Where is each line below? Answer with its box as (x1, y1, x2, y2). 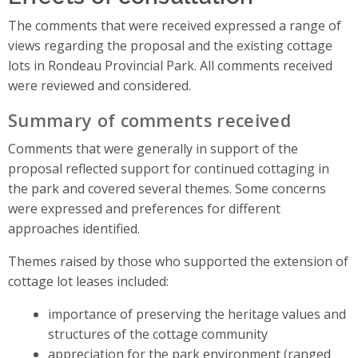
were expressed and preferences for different (8, 199, 280, 217)
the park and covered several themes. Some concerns (8, 179, 326, 197)
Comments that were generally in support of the (8, 139, 298, 157)
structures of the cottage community (47, 324, 268, 343)
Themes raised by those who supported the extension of (8, 252, 348, 270)
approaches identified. (8, 219, 140, 237)
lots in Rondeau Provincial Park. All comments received (8, 56, 332, 74)
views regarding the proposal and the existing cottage (8, 36, 332, 54)
